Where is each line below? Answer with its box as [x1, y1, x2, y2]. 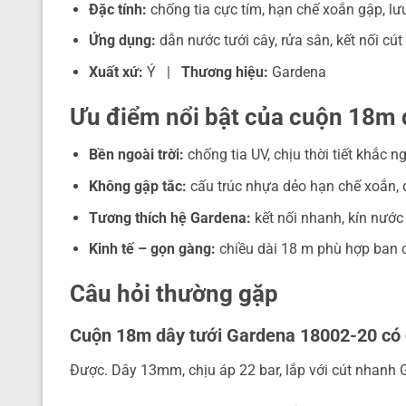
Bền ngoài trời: [88, 146, 184, 164]
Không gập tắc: [88, 177, 187, 195]
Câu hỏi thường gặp [70, 279, 278, 307]
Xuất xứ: [88, 63, 143, 81]
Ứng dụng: [88, 32, 156, 50]
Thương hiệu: [180, 63, 268, 81]
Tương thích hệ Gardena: [88, 208, 251, 227]
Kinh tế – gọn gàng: [88, 240, 216, 258]
